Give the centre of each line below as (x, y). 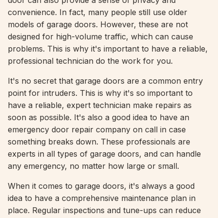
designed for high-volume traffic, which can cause (100, 36)
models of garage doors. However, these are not (98, 24)
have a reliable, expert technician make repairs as (100, 105)
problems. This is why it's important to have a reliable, (108, 49)
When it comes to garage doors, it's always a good (101, 186)
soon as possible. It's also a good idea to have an (99, 117)
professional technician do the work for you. (90, 61)
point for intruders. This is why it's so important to (100, 93)
